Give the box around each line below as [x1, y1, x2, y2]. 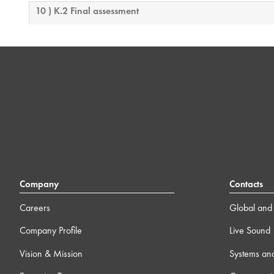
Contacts [229, 178, 263, 191]
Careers [20, 201, 50, 214]
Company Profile [20, 224, 82, 237]
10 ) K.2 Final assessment [35, 4, 139, 18]
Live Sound [229, 224, 270, 237]
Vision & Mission [20, 246, 83, 260]
